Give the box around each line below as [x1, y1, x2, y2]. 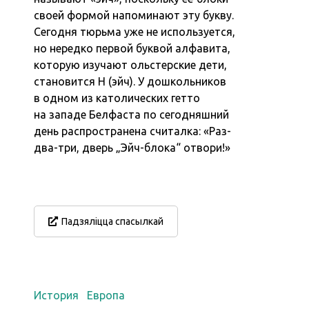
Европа [87, 288, 126, 301]
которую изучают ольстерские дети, [34, 58, 228, 71]
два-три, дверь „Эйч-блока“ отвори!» [34, 141, 231, 154]
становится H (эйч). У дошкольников [34, 74, 227, 88]
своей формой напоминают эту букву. [34, 8, 235, 21]
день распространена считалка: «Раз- [34, 124, 232, 137]
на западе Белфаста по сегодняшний [34, 108, 230, 121]
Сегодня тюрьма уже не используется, [34, 25, 236, 38]
